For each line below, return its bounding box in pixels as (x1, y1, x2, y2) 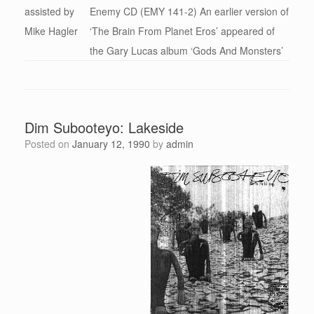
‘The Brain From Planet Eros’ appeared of (90, 24, 275, 39)
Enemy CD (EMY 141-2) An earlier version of (90, 4, 289, 19)
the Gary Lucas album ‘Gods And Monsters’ (90, 43, 283, 58)
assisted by (25, 4, 74, 19)
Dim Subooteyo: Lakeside (25, 117, 184, 138)
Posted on (31, 137, 72, 151)
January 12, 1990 (72, 137, 150, 151)
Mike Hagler (25, 24, 78, 39)
